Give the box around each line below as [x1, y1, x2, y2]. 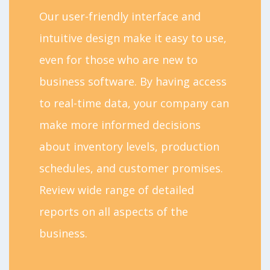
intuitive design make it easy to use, [39, 30, 227, 45]
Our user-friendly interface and [39, 8, 201, 24]
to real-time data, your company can [39, 95, 229, 110]
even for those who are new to [39, 52, 198, 67]
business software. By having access [39, 74, 227, 89]
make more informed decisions [39, 117, 201, 132]
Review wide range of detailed [39, 182, 194, 197]
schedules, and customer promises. [39, 160, 223, 175]
